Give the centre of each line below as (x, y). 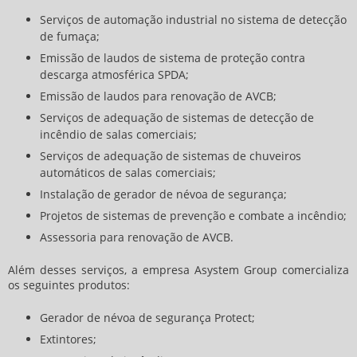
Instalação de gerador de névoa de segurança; (163, 194)
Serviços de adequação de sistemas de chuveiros (171, 156)
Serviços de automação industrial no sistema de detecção (193, 20)
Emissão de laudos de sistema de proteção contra (173, 58)
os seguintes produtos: (69, 285)
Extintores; (68, 339)
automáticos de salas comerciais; (128, 173)
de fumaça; (70, 37)
